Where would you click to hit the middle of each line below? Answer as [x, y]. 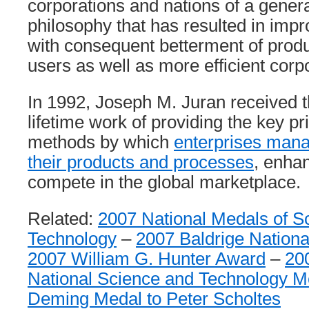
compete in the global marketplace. [164, 182]
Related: [63, 219]
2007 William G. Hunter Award [147, 259]
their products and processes [141, 162]
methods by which [101, 142]
